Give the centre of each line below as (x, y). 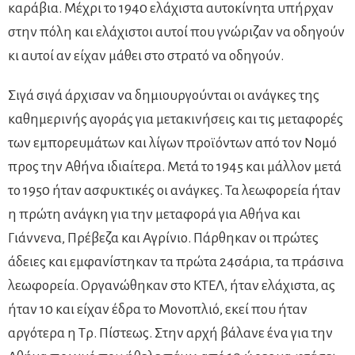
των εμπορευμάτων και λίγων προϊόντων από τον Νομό (172, 143)
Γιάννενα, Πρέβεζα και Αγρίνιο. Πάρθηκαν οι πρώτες (163, 238)
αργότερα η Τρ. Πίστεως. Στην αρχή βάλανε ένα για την (170, 333)
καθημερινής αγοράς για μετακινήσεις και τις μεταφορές (176, 119)
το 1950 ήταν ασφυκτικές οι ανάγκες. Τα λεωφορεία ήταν (174, 190)
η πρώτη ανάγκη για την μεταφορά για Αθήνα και (154, 214)
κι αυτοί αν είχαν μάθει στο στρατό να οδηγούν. (146, 55)
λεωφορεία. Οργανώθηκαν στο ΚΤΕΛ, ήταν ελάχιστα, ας (172, 285)
